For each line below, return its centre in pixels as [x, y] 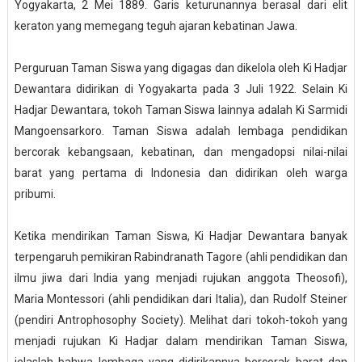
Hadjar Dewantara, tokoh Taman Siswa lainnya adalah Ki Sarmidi [181, 110]
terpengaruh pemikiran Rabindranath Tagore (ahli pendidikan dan [181, 257]
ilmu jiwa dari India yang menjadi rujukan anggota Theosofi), [181, 278]
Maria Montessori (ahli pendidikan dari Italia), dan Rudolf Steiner [181, 299]
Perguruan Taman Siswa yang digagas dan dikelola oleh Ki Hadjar [181, 68]
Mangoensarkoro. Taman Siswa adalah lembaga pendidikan [181, 131]
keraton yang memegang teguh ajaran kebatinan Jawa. [156, 26]
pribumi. [35, 194]
